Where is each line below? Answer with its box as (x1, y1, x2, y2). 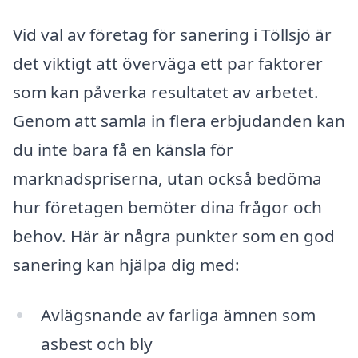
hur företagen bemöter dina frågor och (13, 195, 322, 218)
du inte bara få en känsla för (13, 137, 233, 161)
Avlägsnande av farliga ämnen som (40, 304, 316, 327)
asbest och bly (40, 332, 153, 356)
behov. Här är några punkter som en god (13, 224, 335, 247)
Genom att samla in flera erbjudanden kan (13, 109, 345, 132)
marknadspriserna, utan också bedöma (13, 166, 322, 189)
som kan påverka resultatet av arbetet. (13, 80, 319, 103)
